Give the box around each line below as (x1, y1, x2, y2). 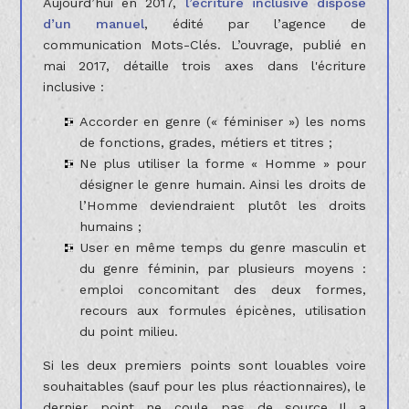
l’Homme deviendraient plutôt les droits (79, 197, 367, 213)
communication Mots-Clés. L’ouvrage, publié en (42, 37, 367, 53)
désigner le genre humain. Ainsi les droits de (79, 176, 367, 192)
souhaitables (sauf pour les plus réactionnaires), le (42, 379, 367, 394)
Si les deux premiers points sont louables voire (42, 358, 367, 373)
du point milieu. (79, 323, 178, 339)
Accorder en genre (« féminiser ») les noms (79, 113, 367, 129)
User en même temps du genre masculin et (79, 239, 367, 255)
